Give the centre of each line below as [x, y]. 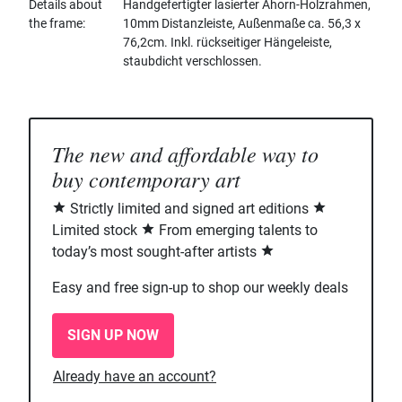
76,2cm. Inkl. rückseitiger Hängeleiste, [227, 43]
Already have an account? [135, 377]
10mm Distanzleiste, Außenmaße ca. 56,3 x [242, 24]
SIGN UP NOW [113, 336]
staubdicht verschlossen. [192, 61]
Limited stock [96, 231]
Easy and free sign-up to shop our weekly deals [200, 288]
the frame [56, 24]
